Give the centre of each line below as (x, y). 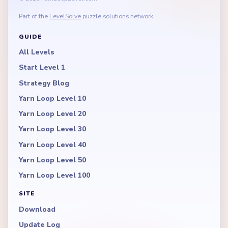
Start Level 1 (42, 68)
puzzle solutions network (117, 16)
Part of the (34, 16)
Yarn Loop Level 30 (52, 129)
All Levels (37, 52)
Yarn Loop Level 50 (52, 160)
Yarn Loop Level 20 (52, 114)
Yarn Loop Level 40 (52, 145)
